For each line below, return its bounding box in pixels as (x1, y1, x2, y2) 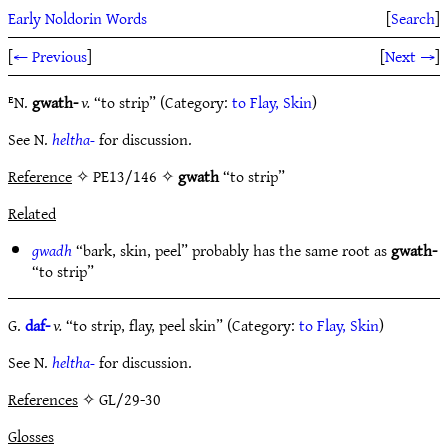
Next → (385, 42, 435, 70)
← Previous (13, 42, 87, 70)
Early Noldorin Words (8, 4, 147, 32)
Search (391, 4, 435, 32)
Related (8, 199, 56, 227)
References (8, 385, 78, 413)
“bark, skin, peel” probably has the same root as (72, 236, 391, 264)
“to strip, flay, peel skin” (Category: (62, 311, 299, 339)
